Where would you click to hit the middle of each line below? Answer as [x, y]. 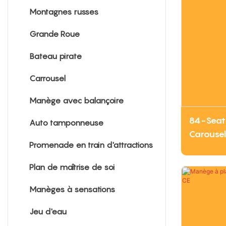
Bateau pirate [55, 56]
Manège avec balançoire [76, 100]
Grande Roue [54, 34]
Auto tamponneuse [66, 122]
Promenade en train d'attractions [91, 145]
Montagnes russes [64, 11]
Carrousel [47, 78]
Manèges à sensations [72, 189]
